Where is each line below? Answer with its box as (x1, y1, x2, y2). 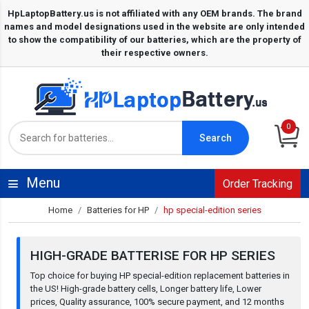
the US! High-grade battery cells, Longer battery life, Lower (30, 283, 261, 295)
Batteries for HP (86, 205, 149, 216)
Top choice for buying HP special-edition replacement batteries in (30, 270, 290, 281)
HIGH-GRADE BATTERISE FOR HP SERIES (30, 248, 275, 264)
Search (199, 132, 232, 143)
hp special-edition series (163, 205, 261, 216)
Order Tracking (223, 177, 292, 191)
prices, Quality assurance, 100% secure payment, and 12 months (30, 297, 284, 308)
